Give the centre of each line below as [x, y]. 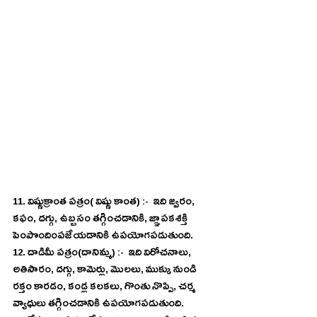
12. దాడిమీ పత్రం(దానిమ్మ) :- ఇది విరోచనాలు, [103, 254]
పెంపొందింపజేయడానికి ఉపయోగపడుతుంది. [104, 237]
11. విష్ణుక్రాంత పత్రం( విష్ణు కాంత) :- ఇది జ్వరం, [105, 203]
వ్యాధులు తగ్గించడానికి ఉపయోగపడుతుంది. [99, 305]
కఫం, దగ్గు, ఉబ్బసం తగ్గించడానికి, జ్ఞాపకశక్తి [101, 220]
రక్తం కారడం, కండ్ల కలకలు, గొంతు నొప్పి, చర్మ [105, 288]
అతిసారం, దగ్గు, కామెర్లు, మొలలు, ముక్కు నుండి [105, 271]
